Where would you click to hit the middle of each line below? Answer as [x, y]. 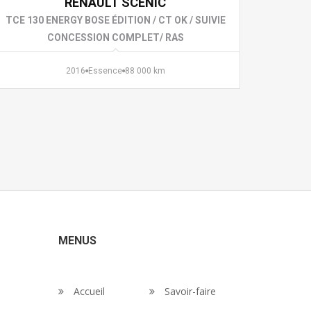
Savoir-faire [188, 291]
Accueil [87, 291]
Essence [105, 71]
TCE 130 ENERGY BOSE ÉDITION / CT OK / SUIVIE [115, 20]
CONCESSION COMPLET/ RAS [115, 37]
